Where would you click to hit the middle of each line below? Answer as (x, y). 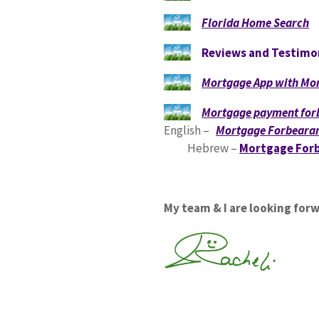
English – (190, 130)
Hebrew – (202, 148)
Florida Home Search (256, 22)
